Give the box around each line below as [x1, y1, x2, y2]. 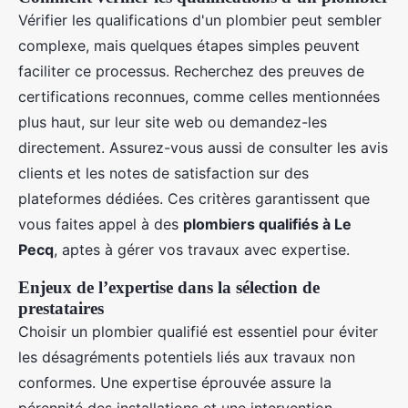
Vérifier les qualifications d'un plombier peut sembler [18, 11, 382, 30]
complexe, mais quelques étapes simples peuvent [18, 36, 360, 56]
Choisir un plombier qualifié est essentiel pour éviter [18, 322, 378, 342]
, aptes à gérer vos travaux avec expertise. [54, 240, 350, 260]
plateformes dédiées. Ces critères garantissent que [18, 189, 370, 209]
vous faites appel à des [18, 215, 183, 234]
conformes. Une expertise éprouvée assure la [18, 373, 331, 393]
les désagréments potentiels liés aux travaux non [18, 348, 355, 367]
